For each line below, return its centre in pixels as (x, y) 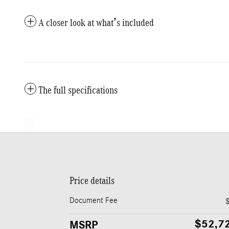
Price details (92, 181)
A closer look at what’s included (96, 23)
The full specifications (78, 90)
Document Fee (94, 201)
